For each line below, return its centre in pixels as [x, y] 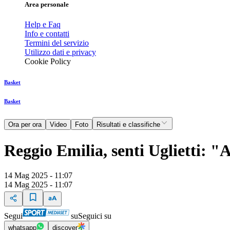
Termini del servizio [57, 43]
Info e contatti [47, 34]
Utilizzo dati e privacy [60, 52]
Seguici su [95, 216]
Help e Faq [43, 25]
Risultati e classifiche [128, 125]
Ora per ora [25, 125]
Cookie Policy [48, 62]
